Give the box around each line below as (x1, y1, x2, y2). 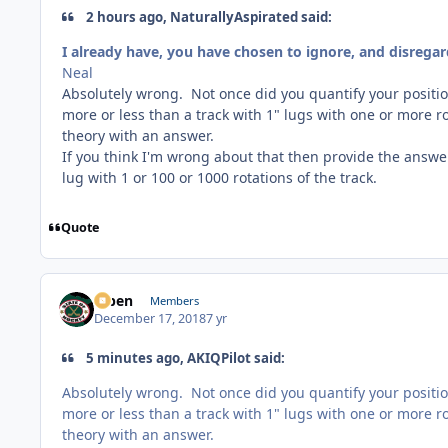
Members (149, 293, 199, 309)
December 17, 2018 (94, 310, 207, 328)
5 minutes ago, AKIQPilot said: (83, 349, 286, 368)
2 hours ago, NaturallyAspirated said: (83, 8, 333, 27)
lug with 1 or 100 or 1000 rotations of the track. (62, 167, 385, 187)
